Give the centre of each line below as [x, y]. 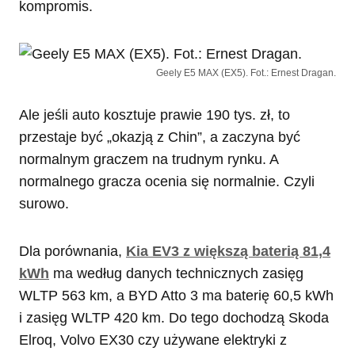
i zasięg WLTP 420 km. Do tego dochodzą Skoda [174, 318]
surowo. [44, 204]
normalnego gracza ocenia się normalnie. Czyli [167, 182]
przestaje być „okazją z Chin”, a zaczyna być [160, 137]
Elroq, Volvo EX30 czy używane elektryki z [153, 340]
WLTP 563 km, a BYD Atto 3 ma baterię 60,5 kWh [176, 296]
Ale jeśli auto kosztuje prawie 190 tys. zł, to [155, 115]
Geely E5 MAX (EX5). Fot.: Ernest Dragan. [246, 73]
